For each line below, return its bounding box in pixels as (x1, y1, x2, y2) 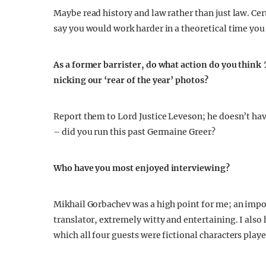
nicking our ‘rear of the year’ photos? (53, 75, 208, 85)
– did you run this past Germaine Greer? (53, 126, 216, 137)
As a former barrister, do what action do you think (53, 59, 264, 70)
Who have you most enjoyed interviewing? (53, 163, 232, 173)
